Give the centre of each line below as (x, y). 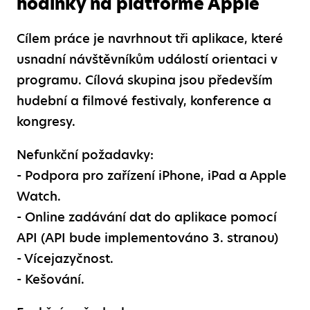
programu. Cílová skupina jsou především (145, 80)
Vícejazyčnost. (67, 258)
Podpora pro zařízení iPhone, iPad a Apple (154, 175)
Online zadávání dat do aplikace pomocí (149, 217)
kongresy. (46, 121)
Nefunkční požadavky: (85, 154)
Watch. (39, 196)
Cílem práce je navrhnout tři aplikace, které (150, 38)
